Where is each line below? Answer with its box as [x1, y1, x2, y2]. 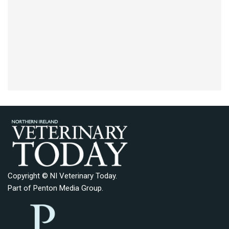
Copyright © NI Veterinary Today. [8, 171, 117, 180]
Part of [8, 183, 33, 193]
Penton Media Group [33, 183, 102, 193]
